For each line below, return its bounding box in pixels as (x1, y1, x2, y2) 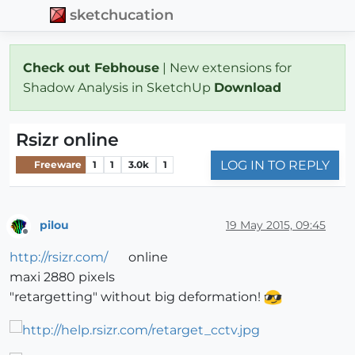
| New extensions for (159, 59, 292, 75)
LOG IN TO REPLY (220, 157, 330, 173)
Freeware (32, 158, 82, 171)
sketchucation (70, 6, 174, 24)
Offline (25, 232, 55, 245)
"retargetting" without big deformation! (10, 289, 264, 305)
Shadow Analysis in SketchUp (23, 79, 214, 95)
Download (214, 79, 285, 95)
